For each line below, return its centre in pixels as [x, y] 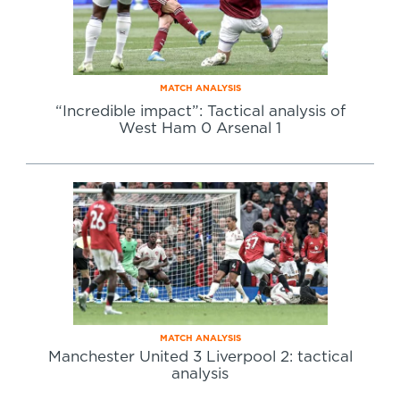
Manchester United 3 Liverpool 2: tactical [200, 357]
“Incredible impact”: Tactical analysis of [200, 111]
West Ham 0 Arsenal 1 [200, 128]
